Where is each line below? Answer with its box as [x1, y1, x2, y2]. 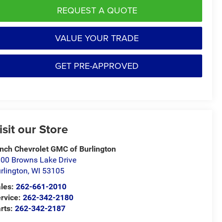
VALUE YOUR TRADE [55, 31, 139, 44]
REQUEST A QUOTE [56, 3, 137, 16]
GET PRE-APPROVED [55, 59, 139, 72]
